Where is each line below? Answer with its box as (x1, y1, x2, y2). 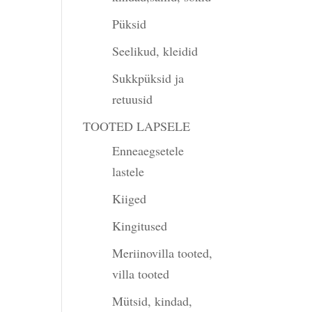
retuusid (112, 91, 153, 107)
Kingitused (112, 217, 168, 234)
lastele (112, 163, 145, 180)
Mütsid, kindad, (112, 292, 193, 309)
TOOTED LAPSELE (83, 118, 191, 134)
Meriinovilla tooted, (112, 244, 213, 261)
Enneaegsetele (112, 142, 185, 159)
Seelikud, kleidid (112, 42, 198, 59)
